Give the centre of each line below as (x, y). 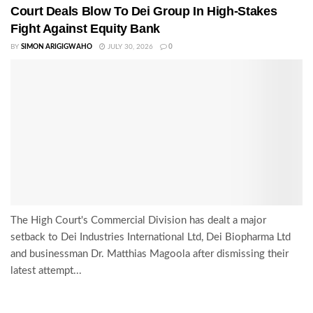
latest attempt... (46, 271)
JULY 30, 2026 (129, 47)
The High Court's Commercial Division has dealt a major (138, 221)
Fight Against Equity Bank (85, 29)
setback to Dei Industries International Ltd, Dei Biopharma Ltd (151, 238)
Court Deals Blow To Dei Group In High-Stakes (144, 12)
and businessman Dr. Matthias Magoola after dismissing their (150, 254)
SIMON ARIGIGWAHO (57, 47)
